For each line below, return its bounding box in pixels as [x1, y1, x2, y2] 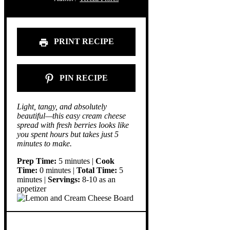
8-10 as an [80, 175, 116, 184]
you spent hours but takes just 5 [17, 129, 119, 139]
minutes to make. [17, 139, 72, 148]
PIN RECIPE [57, 73, 108, 82]
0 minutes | [37, 165, 76, 175]
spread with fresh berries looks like [17, 120, 129, 129]
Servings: [48, 175, 80, 184]
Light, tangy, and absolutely [17, 102, 107, 111]
